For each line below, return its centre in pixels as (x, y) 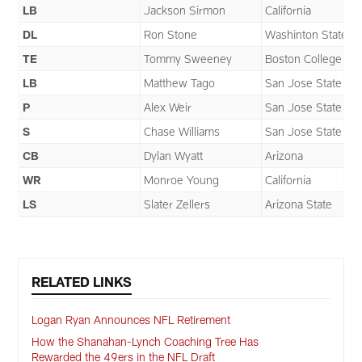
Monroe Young (182, 180)
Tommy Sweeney (188, 59)
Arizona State (299, 204)
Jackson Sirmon (185, 11)
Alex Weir (168, 107)
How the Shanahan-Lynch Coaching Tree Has (145, 342)
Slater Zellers (177, 204)
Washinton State (307, 35)
